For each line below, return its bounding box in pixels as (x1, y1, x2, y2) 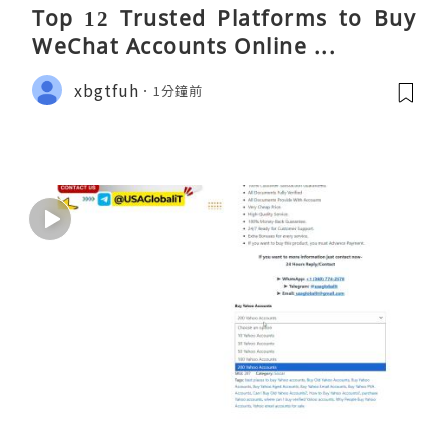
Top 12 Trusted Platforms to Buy (32, 4, 416, 33)
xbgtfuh (74, 77, 139, 102)
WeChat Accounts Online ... (32, 32, 336, 61)
